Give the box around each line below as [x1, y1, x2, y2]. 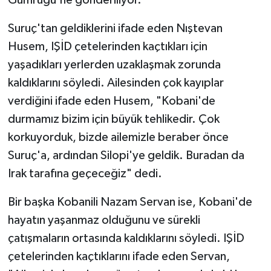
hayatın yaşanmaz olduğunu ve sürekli [7, 214, 200, 227]
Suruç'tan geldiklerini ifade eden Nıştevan [7, 22, 223, 35]
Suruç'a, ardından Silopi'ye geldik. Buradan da [7, 149, 244, 162]
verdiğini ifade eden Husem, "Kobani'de [7, 95, 215, 108]
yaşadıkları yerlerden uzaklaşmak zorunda [7, 59, 221, 71]
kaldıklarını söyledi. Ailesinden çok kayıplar [7, 77, 224, 90]
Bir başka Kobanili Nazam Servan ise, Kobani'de [7, 196, 252, 209]
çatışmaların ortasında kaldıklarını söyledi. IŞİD [7, 232, 244, 245]
